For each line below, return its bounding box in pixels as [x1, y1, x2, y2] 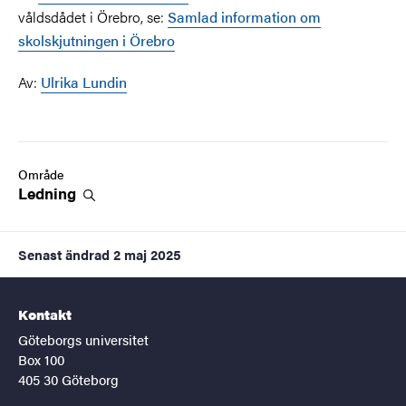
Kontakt [18, 304, 72, 324]
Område [18, 164, 63, 183]
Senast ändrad [18, 244, 110, 264]
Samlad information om [168, 5, 321, 27]
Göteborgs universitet [18, 329, 149, 349]
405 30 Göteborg [18, 369, 119, 389]
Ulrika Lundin [41, 71, 127, 92]
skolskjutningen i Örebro [18, 29, 175, 51]
